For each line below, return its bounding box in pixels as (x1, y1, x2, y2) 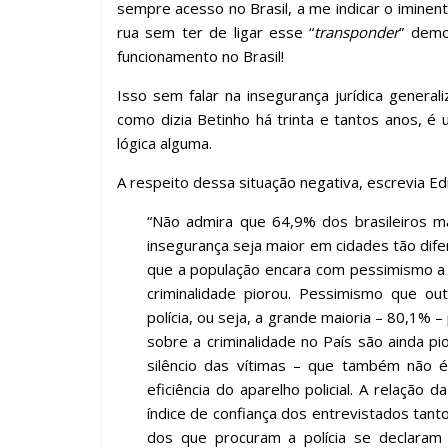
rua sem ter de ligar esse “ (117, 22, 315, 42)
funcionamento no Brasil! (117, 46, 284, 66)
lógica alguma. (117, 133, 212, 153)
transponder (314, 22, 400, 42)
